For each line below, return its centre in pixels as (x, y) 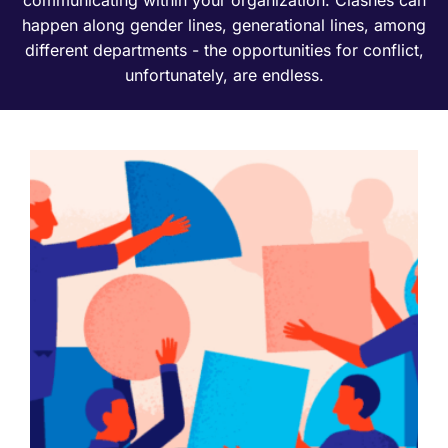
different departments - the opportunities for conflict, (224, 49)
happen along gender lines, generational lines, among (224, 24)
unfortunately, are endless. (224, 74)
